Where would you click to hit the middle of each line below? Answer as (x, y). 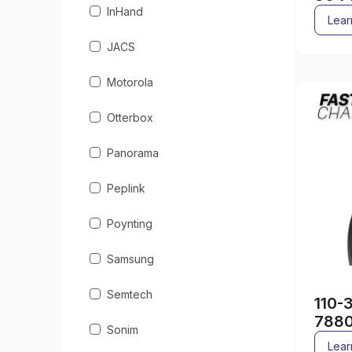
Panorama (133, 152)
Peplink (126, 188)
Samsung (131, 258)
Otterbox (130, 117)
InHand (125, 11)
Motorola (130, 82)
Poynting (130, 223)
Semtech (130, 294)
